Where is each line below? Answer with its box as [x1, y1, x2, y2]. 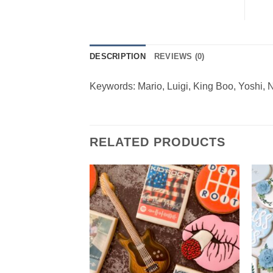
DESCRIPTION [90, 51, 146, 61]
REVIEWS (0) [154, 51, 205, 61]
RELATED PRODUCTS [90, 135, 225, 149]
